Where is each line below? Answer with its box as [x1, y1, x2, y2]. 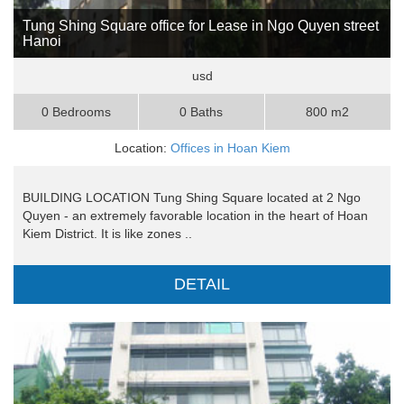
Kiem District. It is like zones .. [23, 226, 192, 242]
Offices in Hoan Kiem [170, 141, 290, 156]
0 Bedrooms [41, 105, 111, 120]
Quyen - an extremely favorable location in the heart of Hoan [23, 208, 368, 224]
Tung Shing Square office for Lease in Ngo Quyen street [23, 18, 379, 34]
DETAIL [174, 275, 230, 294]
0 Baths [179, 105, 224, 120]
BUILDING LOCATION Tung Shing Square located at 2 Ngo [23, 190, 361, 206]
